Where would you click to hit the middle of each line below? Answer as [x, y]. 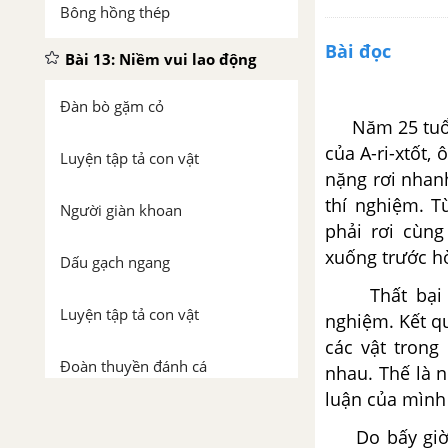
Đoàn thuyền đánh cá [133, 366]
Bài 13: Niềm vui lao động [160, 59]
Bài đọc [358, 51]
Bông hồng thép [115, 12]
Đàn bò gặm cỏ [112, 106]
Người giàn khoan [121, 210]
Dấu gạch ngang [115, 262]
